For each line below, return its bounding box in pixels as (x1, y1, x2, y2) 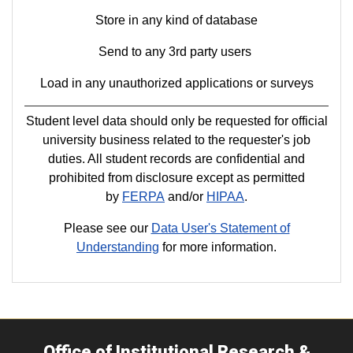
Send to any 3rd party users (98, 45, 255, 59)
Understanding (76, 240, 159, 255)
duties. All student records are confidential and (48, 152, 305, 166)
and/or (165, 190, 206, 204)
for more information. (159, 240, 277, 255)
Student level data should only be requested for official (25, 114, 328, 128)
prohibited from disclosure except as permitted (48, 171, 305, 185)
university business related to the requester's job (43, 133, 310, 147)
